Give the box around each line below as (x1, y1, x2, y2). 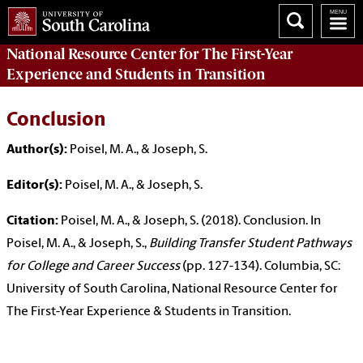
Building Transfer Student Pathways (149, 237, 352, 251)
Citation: (6, 215, 58, 228)
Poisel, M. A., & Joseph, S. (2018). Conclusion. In (61, 215, 321, 228)
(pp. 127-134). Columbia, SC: (180, 260, 340, 274)
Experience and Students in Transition (6, 65, 266, 83)
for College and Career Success (6, 260, 180, 274)
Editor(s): (6, 179, 62, 193)
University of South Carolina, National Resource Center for (6, 283, 338, 297)
